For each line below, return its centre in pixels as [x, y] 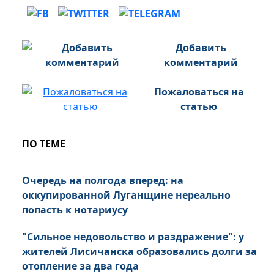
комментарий [201, 63]
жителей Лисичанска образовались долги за [139, 252]
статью [199, 107]
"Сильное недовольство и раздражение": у [133, 237]
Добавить [201, 48]
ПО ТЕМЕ [44, 144]
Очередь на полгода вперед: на [103, 181]
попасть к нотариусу [75, 210]
